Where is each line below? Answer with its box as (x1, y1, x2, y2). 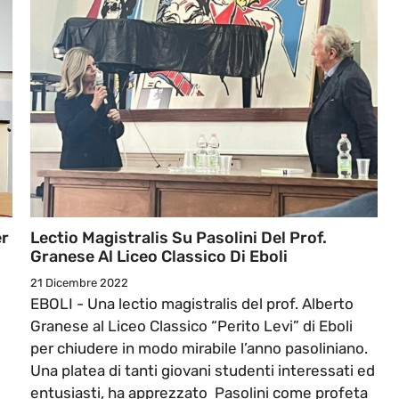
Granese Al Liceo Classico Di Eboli (30, 247, 288, 267)
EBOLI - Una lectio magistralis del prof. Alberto (30, 295, 354, 313)
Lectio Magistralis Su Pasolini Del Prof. (30, 228, 327, 248)
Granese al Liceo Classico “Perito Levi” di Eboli (30, 317, 353, 336)
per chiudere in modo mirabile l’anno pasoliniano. (30, 339, 368, 358)
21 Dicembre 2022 (30, 276, 128, 290)
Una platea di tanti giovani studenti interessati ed (30, 362, 375, 380)
